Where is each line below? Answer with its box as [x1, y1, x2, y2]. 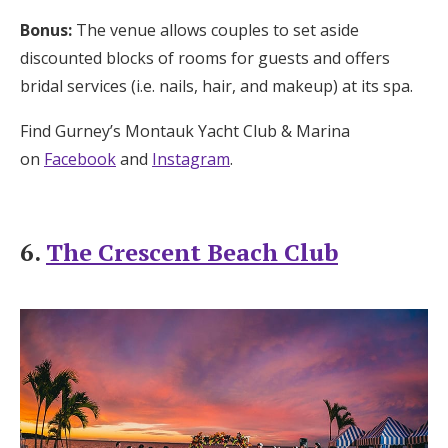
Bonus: [20, 18, 72, 41]
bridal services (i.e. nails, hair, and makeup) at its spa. [20, 74, 413, 97]
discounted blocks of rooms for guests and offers [20, 46, 390, 69]
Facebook [44, 147, 116, 170]
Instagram [152, 147, 230, 170]
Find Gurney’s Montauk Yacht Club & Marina [20, 119, 350, 142]
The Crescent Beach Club [46, 235, 338, 268]
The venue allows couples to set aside [72, 18, 359, 41]
